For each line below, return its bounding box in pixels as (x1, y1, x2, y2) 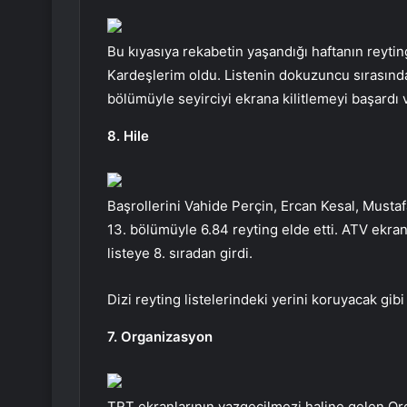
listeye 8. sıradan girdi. (107, 244, 253, 263)
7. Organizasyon (107, 328, 213, 346)
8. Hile (107, 127, 149, 145)
